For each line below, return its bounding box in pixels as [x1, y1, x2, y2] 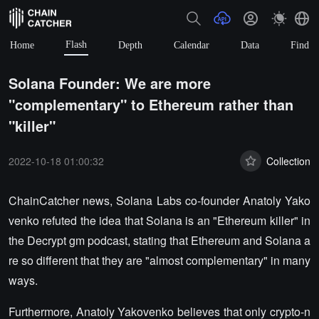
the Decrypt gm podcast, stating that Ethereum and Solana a [9, 232, 310, 249]
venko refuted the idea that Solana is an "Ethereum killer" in [9, 212, 310, 229]
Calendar [174, 39, 209, 51]
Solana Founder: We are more [9, 73, 211, 93]
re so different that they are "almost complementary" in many [9, 252, 310, 268]
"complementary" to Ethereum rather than [9, 94, 293, 115]
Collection [266, 153, 310, 168]
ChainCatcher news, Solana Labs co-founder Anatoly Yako [9, 192, 310, 209]
